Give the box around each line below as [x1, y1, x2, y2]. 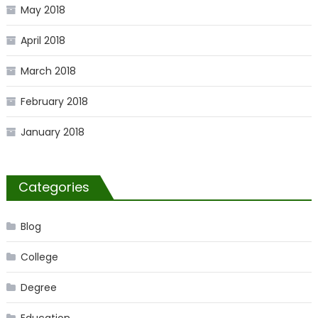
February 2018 [20, 94, 88, 109]
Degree [20, 280, 57, 295]
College [20, 250, 58, 265]
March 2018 [20, 64, 76, 79]
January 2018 [20, 125, 84, 140]
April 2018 [20, 33, 65, 48]
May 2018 [20, 3, 65, 18]
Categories [18, 178, 89, 197]
